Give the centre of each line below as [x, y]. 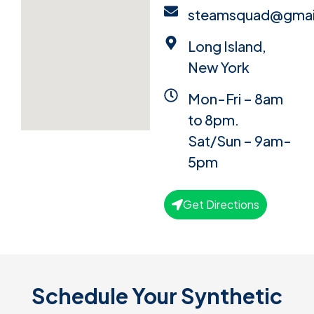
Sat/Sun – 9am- [240, 140]
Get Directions [221, 204]
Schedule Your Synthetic [157, 295]
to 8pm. [213, 119]
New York [219, 67]
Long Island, [227, 46]
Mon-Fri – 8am [235, 98]
